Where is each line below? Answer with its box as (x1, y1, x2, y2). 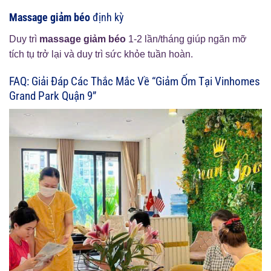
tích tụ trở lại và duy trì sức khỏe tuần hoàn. (9, 48, 193, 59)
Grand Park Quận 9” (9, 88, 96, 103)
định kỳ (90, 10, 124, 24)
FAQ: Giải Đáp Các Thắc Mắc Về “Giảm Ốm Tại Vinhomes (9, 74, 260, 88)
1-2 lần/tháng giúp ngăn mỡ (126, 33, 247, 44)
